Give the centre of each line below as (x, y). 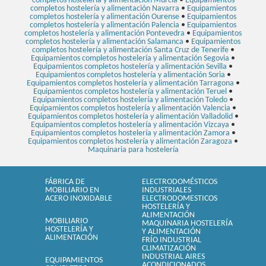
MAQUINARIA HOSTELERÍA (187, 223)
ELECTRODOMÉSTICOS (180, 182)
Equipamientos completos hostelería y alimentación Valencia (130, 108)
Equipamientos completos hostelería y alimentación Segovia (130, 58)
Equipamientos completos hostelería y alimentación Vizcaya (130, 125)
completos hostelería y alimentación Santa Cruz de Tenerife (130, 50)
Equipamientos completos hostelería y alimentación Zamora (130, 133)
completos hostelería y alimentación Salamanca (104, 42)
